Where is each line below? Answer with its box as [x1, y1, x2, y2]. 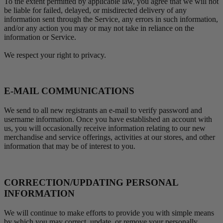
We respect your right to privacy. [4, 50, 106, 59]
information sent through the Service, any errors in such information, [4, 14, 218, 23]
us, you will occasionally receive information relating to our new [4, 124, 206, 133]
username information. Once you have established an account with [4, 115, 212, 124]
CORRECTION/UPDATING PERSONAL [4, 177, 178, 188]
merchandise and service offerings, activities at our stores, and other [4, 133, 215, 142]
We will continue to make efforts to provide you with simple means [4, 208, 214, 217]
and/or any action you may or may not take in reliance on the [4, 23, 194, 32]
